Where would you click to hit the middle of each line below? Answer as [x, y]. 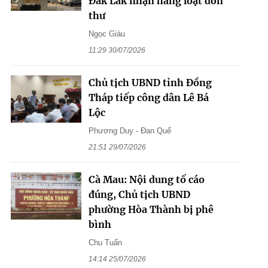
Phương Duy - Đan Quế [130, 131]
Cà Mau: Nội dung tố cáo [146, 180]
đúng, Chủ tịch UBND [139, 195]
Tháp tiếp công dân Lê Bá [148, 98]
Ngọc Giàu [106, 34]
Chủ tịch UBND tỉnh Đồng [150, 83]
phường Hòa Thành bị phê [151, 210]
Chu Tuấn [105, 243]
